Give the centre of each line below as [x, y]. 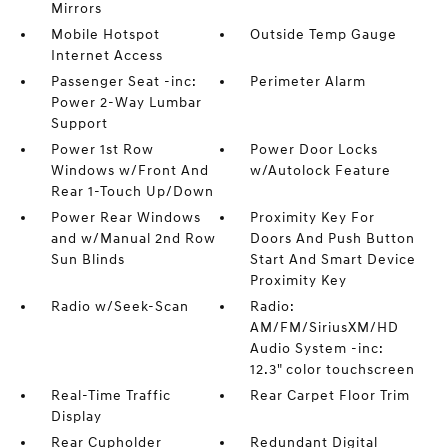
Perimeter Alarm [308, 81]
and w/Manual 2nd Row [133, 238]
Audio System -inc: [317, 348]
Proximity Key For [313, 217]
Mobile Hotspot [105, 34]
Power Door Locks [314, 149]
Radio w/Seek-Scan [119, 306]
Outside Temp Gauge [324, 34]
